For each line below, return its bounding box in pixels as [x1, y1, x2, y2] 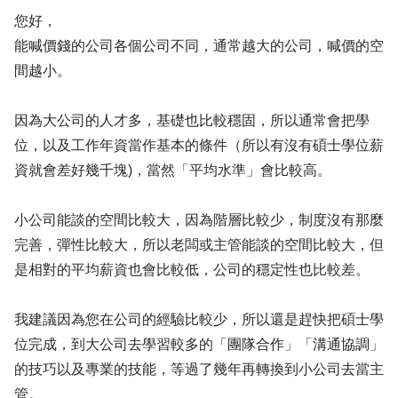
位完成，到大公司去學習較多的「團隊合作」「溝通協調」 [14, 337, 384, 352]
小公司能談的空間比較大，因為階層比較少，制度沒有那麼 [14, 212, 384, 227]
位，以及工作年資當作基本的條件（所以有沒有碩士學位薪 [14, 138, 384, 153]
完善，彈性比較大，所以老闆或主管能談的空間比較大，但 [14, 237, 384, 252]
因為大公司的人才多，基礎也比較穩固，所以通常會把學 [14, 113, 370, 128]
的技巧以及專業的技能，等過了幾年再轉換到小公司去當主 [14, 362, 384, 377]
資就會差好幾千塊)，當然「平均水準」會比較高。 [14, 163, 331, 178]
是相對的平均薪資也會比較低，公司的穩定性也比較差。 [14, 262, 370, 277]
